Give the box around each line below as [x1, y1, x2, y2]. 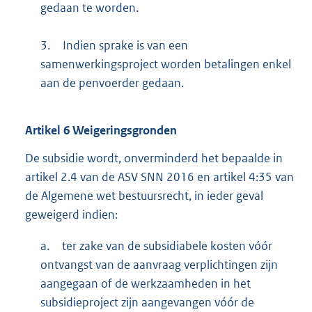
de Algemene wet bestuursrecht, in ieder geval [25, 188, 263, 204]
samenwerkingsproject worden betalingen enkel [40, 56, 291, 72]
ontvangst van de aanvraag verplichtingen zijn [40, 257, 278, 273]
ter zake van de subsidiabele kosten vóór [61, 238, 272, 254]
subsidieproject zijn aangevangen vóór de [40, 295, 254, 311]
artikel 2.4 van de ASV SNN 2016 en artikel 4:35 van [25, 169, 294, 185]
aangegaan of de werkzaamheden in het [40, 276, 251, 292]
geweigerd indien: [25, 207, 118, 223]
